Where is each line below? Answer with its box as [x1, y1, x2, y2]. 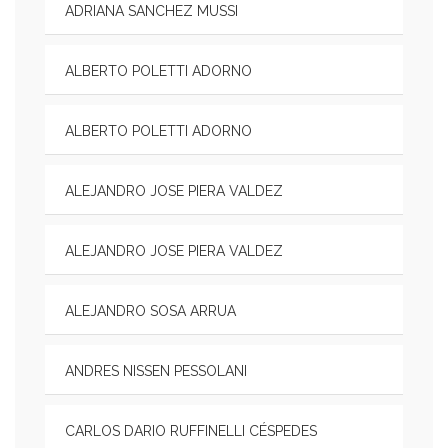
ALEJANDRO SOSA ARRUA [65, 303, 236, 319]
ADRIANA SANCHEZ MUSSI [65, 3, 238, 19]
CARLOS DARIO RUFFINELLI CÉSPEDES [65, 423, 317, 439]
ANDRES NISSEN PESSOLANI [65, 363, 247, 379]
